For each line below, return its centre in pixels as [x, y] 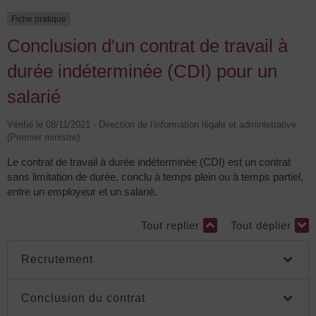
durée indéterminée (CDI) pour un [142, 72]
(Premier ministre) [43, 138]
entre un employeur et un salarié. [82, 192]
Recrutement [57, 260]
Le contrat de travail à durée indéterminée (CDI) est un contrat [149, 162]
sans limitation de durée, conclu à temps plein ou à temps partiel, [155, 177]
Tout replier [172, 225]
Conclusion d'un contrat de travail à [147, 46]
